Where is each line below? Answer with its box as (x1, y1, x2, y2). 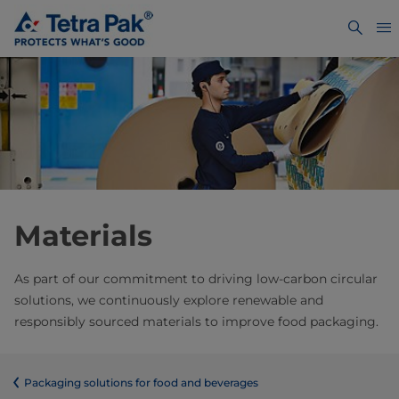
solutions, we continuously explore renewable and (14, 292, 323, 309)
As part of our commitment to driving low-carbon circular (14, 271, 378, 288)
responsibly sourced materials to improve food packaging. (14, 313, 379, 330)
